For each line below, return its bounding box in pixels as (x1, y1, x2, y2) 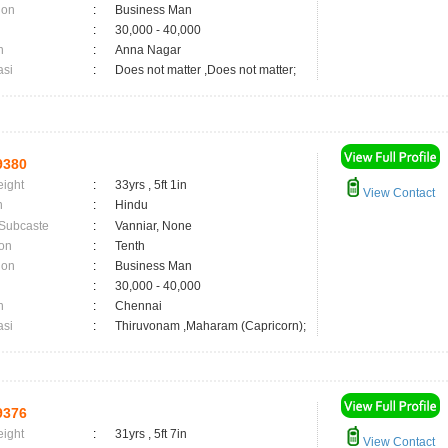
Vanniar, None (115, 219, 192, 233)
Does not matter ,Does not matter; (115, 63, 296, 77)
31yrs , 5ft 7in (115, 427, 187, 441)
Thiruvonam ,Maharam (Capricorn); (115, 319, 306, 333)
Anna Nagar (115, 43, 187, 57)
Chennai (115, 299, 168, 313)
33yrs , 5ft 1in (115, 178, 187, 192)
